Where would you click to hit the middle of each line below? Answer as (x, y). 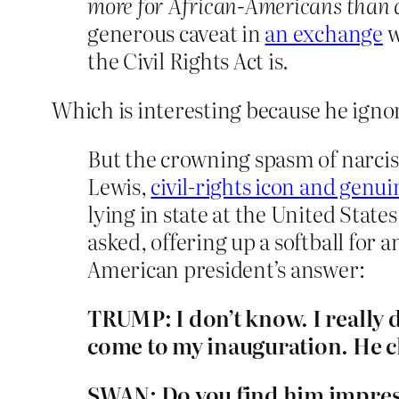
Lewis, (119, 186)
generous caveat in (176, 33)
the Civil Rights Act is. (188, 61)
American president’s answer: (226, 269)
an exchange (324, 33)
